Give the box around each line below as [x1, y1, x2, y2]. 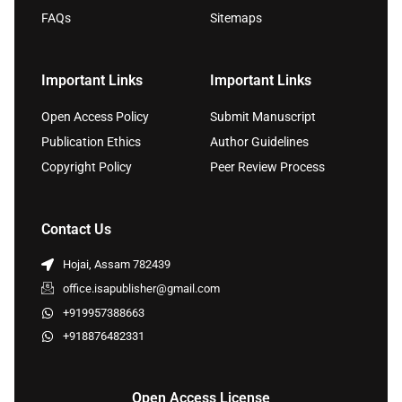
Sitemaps [210, 10, 262, 25]
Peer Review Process [210, 159, 325, 174]
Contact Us [41, 220, 111, 238]
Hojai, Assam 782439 [62, 257, 170, 271]
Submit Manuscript [210, 109, 316, 124]
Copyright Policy [41, 159, 132, 174]
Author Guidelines [210, 134, 309, 149]
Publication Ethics [41, 134, 141, 149]
